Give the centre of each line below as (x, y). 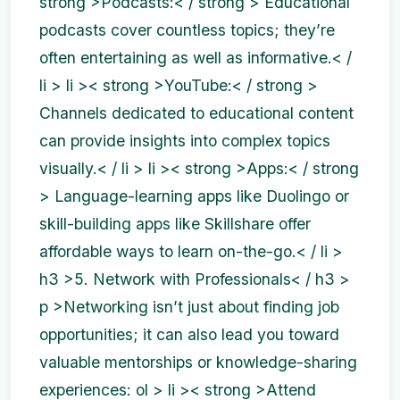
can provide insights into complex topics (185, 140)
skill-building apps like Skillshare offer (175, 223)
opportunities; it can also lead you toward (189, 334)
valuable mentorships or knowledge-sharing (198, 362)
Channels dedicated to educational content (196, 112)
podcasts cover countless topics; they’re (187, 29)
